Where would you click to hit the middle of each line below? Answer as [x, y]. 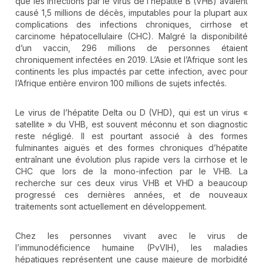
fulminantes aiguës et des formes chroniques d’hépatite [131, 148]
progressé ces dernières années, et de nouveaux [131, 195]
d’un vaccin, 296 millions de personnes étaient [131, 48]
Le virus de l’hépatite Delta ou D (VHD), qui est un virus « [131, 113]
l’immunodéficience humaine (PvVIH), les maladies [131, 248]
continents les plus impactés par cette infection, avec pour [131, 72]
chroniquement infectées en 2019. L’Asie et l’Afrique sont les [131, 60]
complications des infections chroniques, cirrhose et [131, 25]
